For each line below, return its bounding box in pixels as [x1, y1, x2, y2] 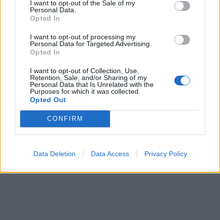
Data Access [90, 149, 129, 158]
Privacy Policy [144, 149, 187, 158]
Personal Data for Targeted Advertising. [30, 39, 152, 48]
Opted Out [30, 95, 66, 104]
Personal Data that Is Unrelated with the [30, 80, 154, 88]
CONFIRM [47, 115, 83, 122]
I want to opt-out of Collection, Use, [30, 66, 139, 75]
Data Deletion [33, 149, 76, 158]
